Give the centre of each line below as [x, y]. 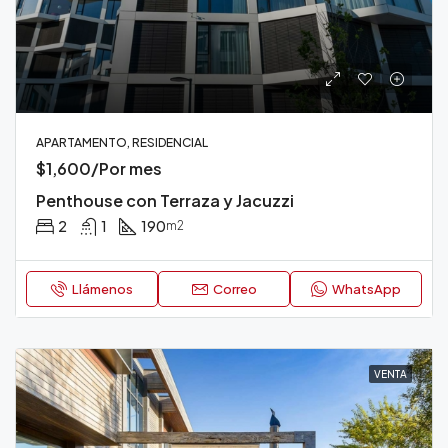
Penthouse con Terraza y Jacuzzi [165, 200]
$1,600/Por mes [99, 168]
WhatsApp [366, 289]
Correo [234, 289]
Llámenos [102, 289]
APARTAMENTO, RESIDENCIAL [122, 142]
